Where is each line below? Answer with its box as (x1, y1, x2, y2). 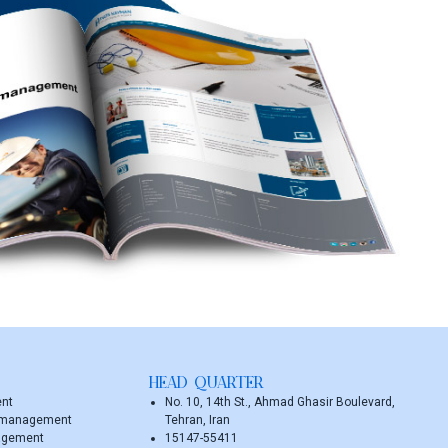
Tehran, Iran (164, 413, 230, 428)
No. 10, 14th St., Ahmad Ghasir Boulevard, (164, 395, 395, 410)
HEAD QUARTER (148, 377, 264, 393)
